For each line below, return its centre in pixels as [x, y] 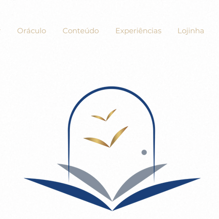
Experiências [138, 31]
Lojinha [191, 31]
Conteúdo [81, 31]
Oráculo [32, 31]
